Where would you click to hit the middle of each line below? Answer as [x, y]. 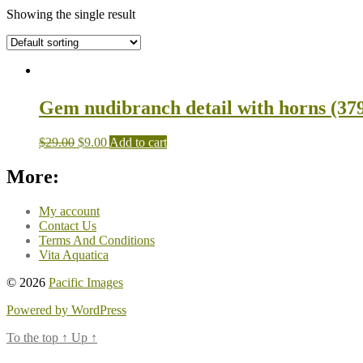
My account [69, 211]
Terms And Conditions [97, 240]
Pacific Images [86, 282]
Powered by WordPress [66, 310]
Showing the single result [71, 14]
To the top [34, 337]
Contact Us [68, 225]
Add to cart [138, 142]
